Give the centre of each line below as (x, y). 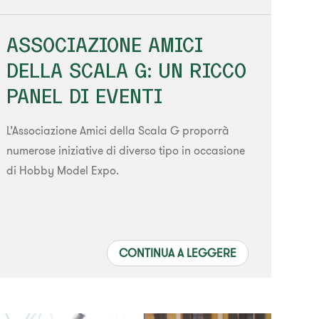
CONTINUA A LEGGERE (177, 252)
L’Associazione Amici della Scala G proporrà (118, 130)
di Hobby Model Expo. (63, 170)
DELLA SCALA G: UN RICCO (127, 70)
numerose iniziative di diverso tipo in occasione (126, 150)
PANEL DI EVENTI (85, 95)
